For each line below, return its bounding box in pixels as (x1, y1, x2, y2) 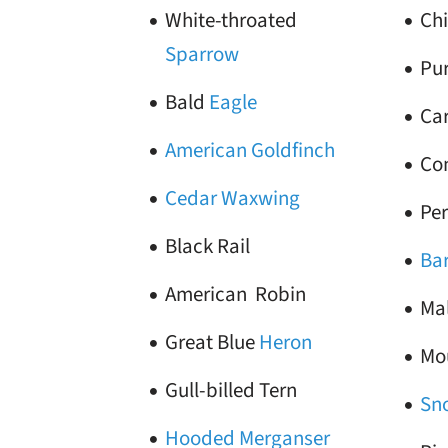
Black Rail (165, 231, 250, 261)
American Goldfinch (165, 135, 335, 165)
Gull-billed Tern (165, 375, 297, 405)
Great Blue (165, 327, 259, 357)
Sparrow (165, 39, 239, 69)
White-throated (165, 5, 298, 35)
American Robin (165, 279, 306, 309)
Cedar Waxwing (165, 183, 300, 213)
